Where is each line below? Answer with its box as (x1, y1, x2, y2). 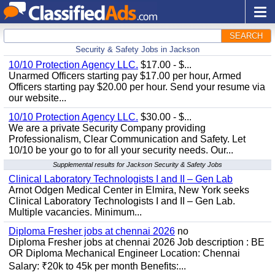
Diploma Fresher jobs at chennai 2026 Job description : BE (9, 237, 265, 247)
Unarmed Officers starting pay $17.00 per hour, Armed (9, 71, 241, 81)
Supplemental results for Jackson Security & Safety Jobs (53, 161, 222, 168)
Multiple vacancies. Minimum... (9, 207, 142, 217)
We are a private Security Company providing (9, 123, 206, 133)
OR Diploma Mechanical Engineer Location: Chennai (9, 248, 240, 258)
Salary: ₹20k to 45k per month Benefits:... (9, 261, 186, 271)
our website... (9, 93, 66, 103)
